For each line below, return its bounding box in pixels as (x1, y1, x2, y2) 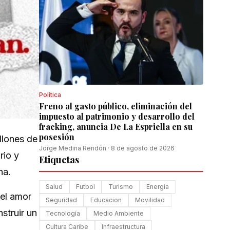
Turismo (108, 183, 133, 190)
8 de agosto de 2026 (111, 144, 175, 152)
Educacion (90, 196, 122, 204)
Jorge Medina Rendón (39, 144, 106, 152)
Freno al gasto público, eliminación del (39, 101, 192, 111)
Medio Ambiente (93, 209, 144, 217)
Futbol (76, 183, 95, 190)
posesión (39, 131, 74, 142)
